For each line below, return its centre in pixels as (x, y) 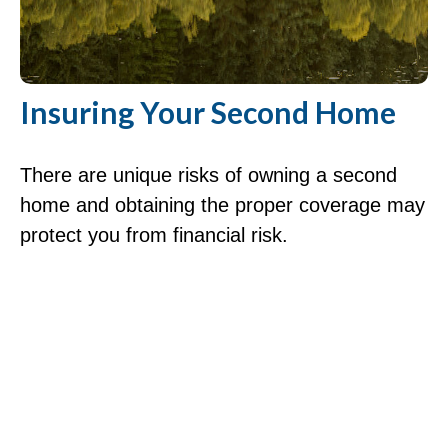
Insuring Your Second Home (208, 111)
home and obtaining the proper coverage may (222, 204)
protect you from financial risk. (154, 234)
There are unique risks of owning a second (208, 174)
